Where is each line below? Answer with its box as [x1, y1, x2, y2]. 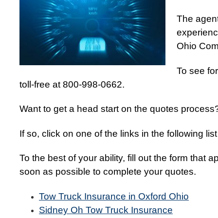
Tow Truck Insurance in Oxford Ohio [39, 191, 189, 201]
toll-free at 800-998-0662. [19, 79, 125, 90]
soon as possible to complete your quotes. [19, 166, 196, 177]
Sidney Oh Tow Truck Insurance [39, 204, 173, 215]
